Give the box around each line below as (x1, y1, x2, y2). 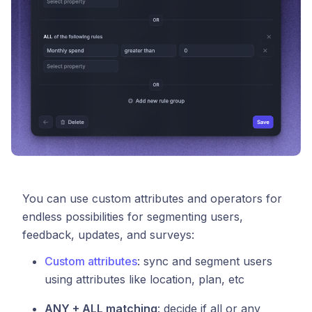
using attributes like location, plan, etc (45, 272, 244, 287)
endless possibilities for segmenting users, (22, 210, 243, 224)
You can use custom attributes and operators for (22, 192, 282, 206)
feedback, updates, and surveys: (22, 228, 194, 242)
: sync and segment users (137, 254, 272, 269)
